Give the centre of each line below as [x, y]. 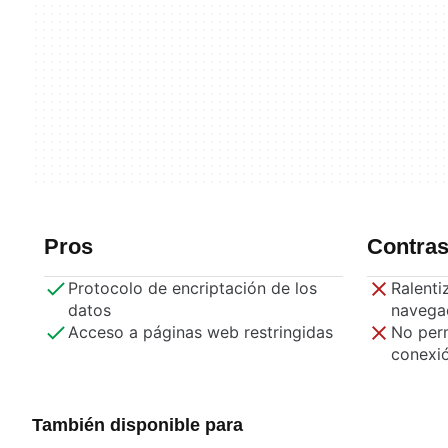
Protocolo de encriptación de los [192, 288]
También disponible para [137, 425]
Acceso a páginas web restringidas [200, 332]
